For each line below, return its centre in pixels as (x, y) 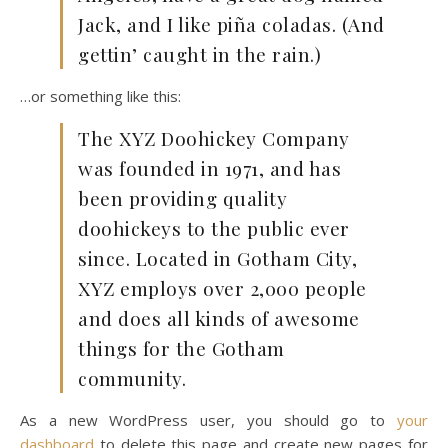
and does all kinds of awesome (219, 318)
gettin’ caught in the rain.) (199, 54)
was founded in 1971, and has (209, 168)
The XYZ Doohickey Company (214, 138)
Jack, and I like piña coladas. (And (231, 24)
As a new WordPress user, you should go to (208, 420)
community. (132, 378)
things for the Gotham (181, 348)
